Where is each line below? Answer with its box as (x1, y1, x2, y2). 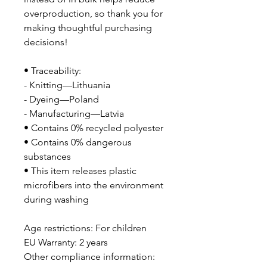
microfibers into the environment (24, 179, 163, 191)
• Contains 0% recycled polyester (24, 122, 163, 133)
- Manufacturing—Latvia (24, 107, 124, 119)
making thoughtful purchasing (24, 21, 152, 33)
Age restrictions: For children (24, 222, 147, 234)
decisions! (24, 36, 68, 48)
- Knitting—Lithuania (24, 79, 110, 91)
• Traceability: (24, 64, 81, 76)
